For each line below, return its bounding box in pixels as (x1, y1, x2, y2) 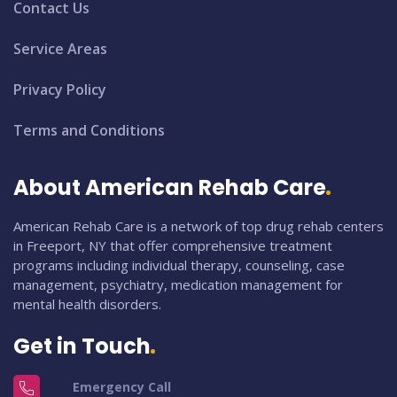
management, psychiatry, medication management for (13, 275, 343, 293)
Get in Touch (13, 331, 151, 361)
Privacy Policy (13, 79, 106, 99)
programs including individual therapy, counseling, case (13, 255, 345, 274)
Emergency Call (72, 378, 171, 395)
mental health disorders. (13, 294, 161, 313)
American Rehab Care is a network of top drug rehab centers (13, 216, 384, 235)
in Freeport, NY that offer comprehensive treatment (13, 236, 332, 254)
